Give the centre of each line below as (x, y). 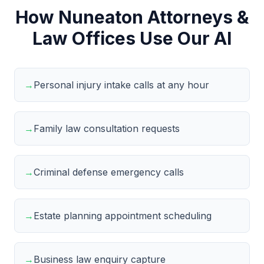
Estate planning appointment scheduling (123, 216)
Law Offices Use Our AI (132, 38)
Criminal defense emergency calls (109, 172)
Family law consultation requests (107, 128)
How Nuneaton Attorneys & (132, 17)
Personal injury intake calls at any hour (121, 85)
